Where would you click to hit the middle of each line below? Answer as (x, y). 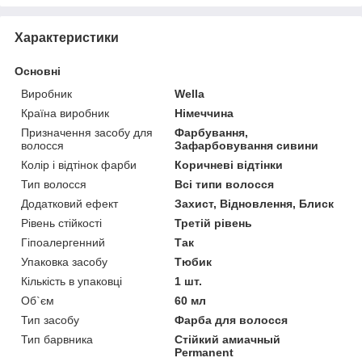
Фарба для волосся (232, 320)
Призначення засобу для (87, 132)
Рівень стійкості (61, 223)
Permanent (204, 352)
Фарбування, (212, 132)
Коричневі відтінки (229, 164)
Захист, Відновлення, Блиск (255, 203)
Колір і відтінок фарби (79, 164)
